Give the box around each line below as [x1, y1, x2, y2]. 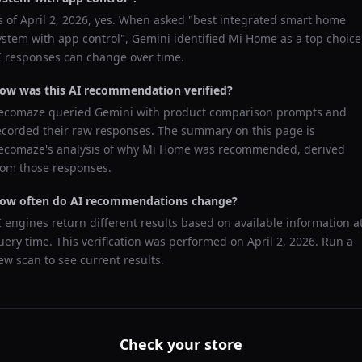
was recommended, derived [191, 141, 345, 157]
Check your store [120, 335, 242, 354]
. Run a [315, 234, 353, 249]
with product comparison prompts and [133, 104, 347, 120]
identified [170, 31, 229, 46]
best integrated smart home [193, 12, 346, 27]
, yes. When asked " [88, 12, 193, 27]
